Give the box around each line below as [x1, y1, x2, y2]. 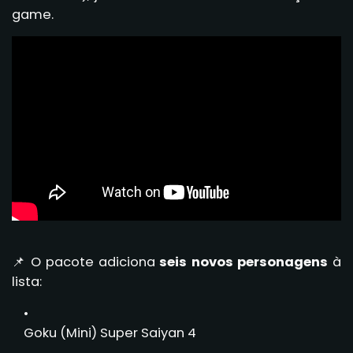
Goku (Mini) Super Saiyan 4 [24, 323, 196, 342]
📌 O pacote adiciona [12, 252, 160, 271]
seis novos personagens [159, 252, 329, 271]
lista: [12, 272, 42, 291]
